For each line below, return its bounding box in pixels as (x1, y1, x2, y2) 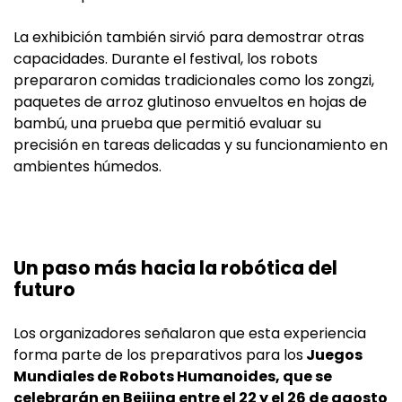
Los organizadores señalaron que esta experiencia (13, 323, 366, 345)
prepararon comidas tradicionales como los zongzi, (13, 70, 374, 92)
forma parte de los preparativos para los (13, 345, 303, 366)
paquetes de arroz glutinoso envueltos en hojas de (13, 92, 367, 113)
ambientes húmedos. (13, 156, 162, 178)
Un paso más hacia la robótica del (13, 255, 337, 282)
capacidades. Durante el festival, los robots (13, 48, 318, 70)
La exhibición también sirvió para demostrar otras (13, 27, 364, 48)
